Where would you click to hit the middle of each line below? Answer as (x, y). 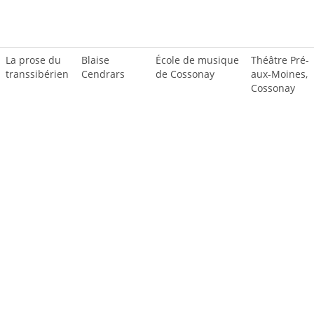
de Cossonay (185, 74)
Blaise (95, 60)
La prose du (33, 60)
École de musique (197, 60)
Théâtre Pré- (280, 60)
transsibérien (37, 74)
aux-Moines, (279, 74)
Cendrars (103, 74)
